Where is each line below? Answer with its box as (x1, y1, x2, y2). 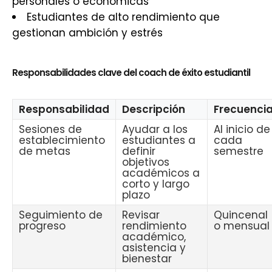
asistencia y (122, 240, 186, 255)
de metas (19, 144, 70, 158)
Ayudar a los (122, 122, 188, 137)
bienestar (122, 251, 172, 266)
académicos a (122, 166, 200, 180)
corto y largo (122, 177, 189, 191)
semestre (214, 144, 263, 158)
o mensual (214, 219, 270, 233)
